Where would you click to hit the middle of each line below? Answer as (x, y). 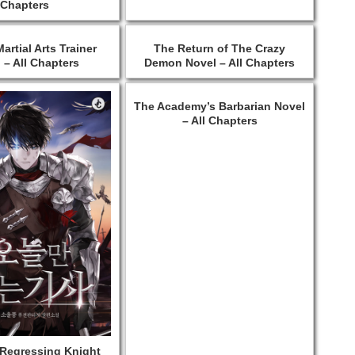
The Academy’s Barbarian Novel (220, 106)
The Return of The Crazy (220, 48)
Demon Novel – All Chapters (220, 62)
